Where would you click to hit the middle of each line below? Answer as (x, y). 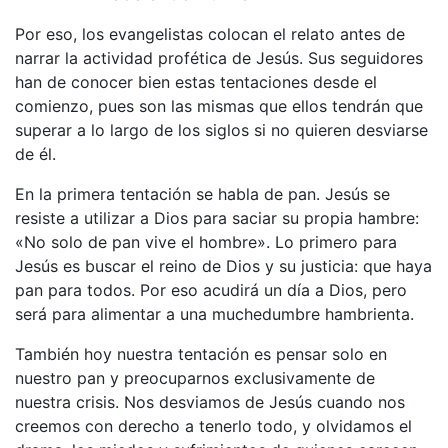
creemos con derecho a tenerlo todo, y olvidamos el (213, 425)
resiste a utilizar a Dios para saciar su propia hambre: (217, 217)
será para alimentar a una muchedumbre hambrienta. (214, 313)
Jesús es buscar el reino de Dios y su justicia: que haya (223, 265)
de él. (35, 153)
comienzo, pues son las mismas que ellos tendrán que (219, 105)
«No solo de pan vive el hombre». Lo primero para (206, 241)
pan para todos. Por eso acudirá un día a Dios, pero (211, 289)
